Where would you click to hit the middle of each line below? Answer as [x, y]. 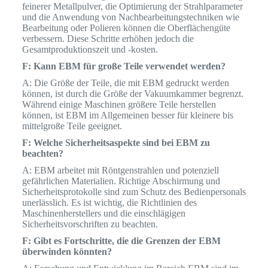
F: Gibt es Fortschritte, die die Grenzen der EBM [121, 240]
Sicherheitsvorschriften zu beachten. [90, 224]
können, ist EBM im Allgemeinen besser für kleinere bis [127, 115]
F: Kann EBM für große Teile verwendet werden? [124, 66]
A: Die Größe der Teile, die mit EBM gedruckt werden [125, 83]
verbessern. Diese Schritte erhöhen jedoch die [108, 38]
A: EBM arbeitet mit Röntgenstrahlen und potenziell [120, 170]
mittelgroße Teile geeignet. [72, 126]
